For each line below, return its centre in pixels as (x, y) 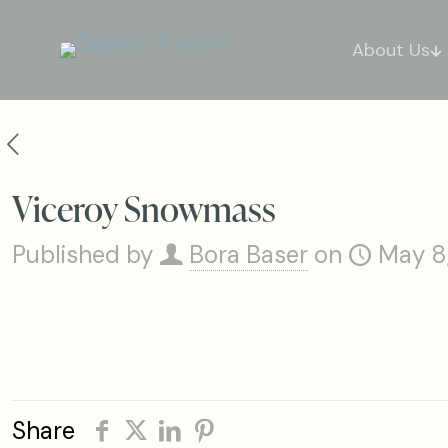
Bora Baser (248, 254)
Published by (82, 254)
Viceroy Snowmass (144, 207)
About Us (391, 49)
